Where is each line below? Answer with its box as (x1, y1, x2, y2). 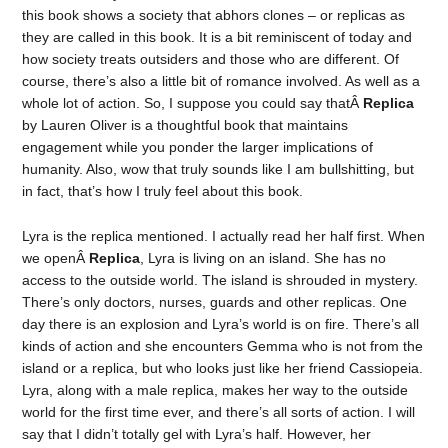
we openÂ (22, 250, 90, 266)
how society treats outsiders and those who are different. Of (22, 51, 400, 68)
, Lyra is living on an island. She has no (140, 250, 387, 266)
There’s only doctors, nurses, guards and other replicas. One (22, 294, 408, 310)
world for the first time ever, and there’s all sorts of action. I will (22, 404, 416, 420)
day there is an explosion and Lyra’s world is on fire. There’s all (22, 316, 420, 332)
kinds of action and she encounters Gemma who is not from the (22, 338, 424, 354)
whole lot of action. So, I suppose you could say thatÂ (22, 95, 364, 112)
